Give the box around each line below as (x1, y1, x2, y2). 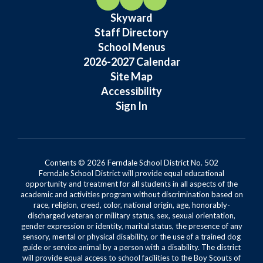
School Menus (97, 41, 166, 53)
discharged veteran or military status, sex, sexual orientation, (28, 211, 235, 220)
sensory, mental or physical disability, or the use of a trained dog (22, 232, 241, 241)
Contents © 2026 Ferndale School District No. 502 (45, 158, 218, 167)
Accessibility (101, 85, 162, 97)
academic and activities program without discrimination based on (20, 190, 243, 199)
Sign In (116, 99, 147, 112)
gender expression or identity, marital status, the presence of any (21, 221, 242, 231)
